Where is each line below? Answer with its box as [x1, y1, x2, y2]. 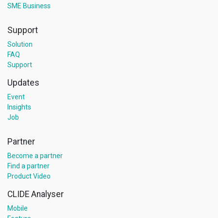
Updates [7, 78, 39, 88]
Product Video [7, 172, 51, 180]
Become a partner [7, 152, 63, 160]
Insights [7, 103, 31, 111]
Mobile [7, 204, 28, 212]
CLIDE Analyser [7, 189, 64, 199]
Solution [7, 40, 33, 48]
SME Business [7, 2, 51, 10]
